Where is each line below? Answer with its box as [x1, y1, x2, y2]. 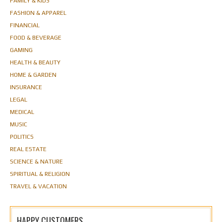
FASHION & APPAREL [10, 9, 66, 16]
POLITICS [10, 133, 34, 140]
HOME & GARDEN [10, 71, 56, 78]
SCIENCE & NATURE [10, 158, 63, 165]
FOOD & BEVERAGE [10, 34, 61, 41]
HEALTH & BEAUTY [10, 58, 60, 66]
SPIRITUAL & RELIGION [10, 170, 70, 177]
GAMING [10, 46, 33, 54]
